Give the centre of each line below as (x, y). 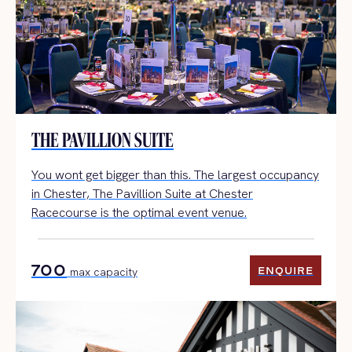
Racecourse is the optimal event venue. (139, 213)
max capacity (102, 272)
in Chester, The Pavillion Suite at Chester (142, 194)
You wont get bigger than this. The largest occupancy (175, 175)
